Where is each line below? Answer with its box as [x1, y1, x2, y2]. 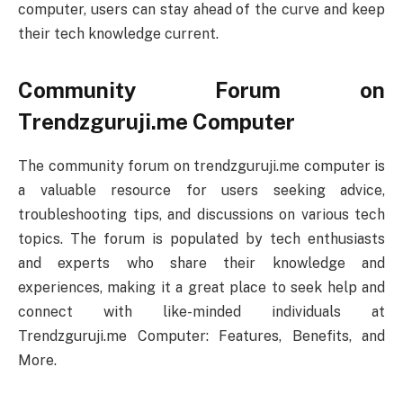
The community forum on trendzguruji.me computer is [18, 157, 385, 175]
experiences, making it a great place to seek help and [18, 278, 385, 296]
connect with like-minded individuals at [18, 302, 385, 320]
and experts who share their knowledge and [18, 254, 385, 272]
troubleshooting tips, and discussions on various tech [18, 205, 385, 223]
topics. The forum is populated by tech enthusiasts [18, 229, 385, 247]
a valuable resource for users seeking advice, [18, 181, 385, 199]
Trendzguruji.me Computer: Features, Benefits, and [18, 327, 385, 345]
